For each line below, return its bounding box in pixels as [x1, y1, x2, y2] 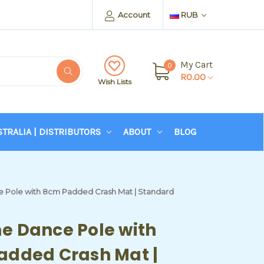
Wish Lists [98, 77, 131, 86]
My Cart [180, 59, 213, 70]
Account [116, 10, 151, 19]
